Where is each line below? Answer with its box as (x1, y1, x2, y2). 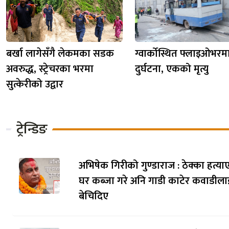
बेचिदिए (78, 188, 108, 205)
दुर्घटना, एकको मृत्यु (135, 60, 209, 78)
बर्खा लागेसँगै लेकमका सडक (6, 44, 114, 62)
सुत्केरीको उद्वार (6, 75, 63, 93)
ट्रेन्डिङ (16, 118, 48, 141)
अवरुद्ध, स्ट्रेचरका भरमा (6, 60, 94, 78)
